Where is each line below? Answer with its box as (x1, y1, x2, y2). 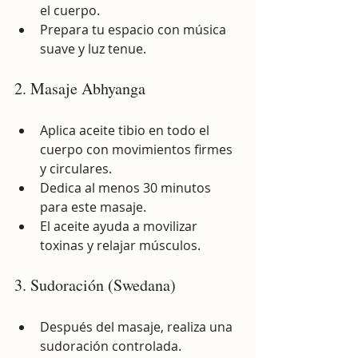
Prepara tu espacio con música (40, 20, 229, 38)
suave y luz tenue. (40, 39, 146, 58)
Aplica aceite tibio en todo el (40, 121, 213, 139)
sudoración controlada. (40, 336, 181, 355)
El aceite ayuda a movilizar (40, 217, 201, 235)
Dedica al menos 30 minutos (40, 178, 214, 197)
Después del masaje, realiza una (40, 317, 236, 336)
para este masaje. (40, 197, 146, 216)
